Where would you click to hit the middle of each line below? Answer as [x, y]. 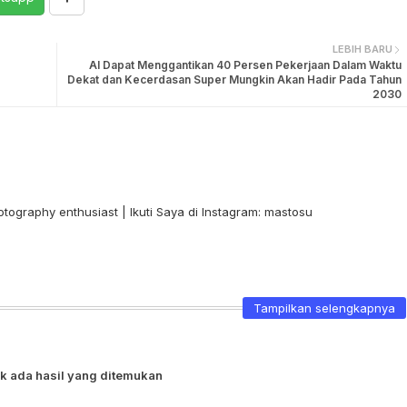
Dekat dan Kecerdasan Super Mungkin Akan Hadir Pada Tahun [234, 79]
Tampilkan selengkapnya [324, 308]
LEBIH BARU [362, 49]
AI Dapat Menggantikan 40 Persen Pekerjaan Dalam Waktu [245, 65]
